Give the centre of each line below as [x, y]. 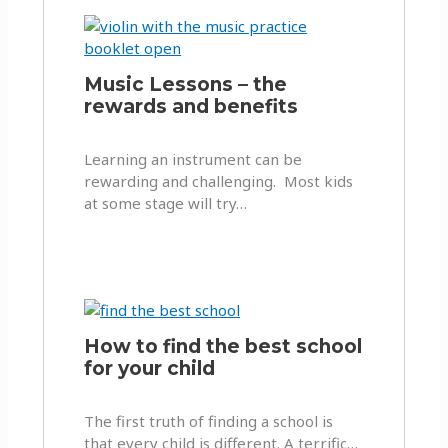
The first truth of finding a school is [209, 420]
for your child [150, 368]
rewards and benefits [191, 106]
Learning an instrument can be [193, 158]
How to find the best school [223, 346]
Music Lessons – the [186, 84]
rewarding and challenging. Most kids [219, 180]
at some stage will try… [166, 202]
